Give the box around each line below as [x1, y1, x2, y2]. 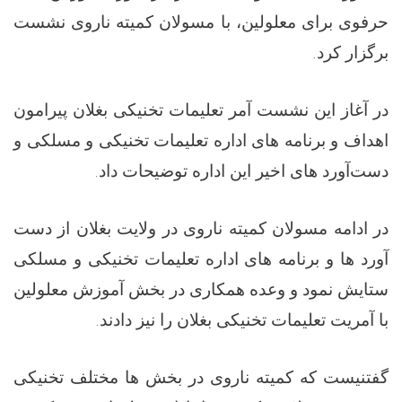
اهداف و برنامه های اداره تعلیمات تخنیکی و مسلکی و [13, 130, 389, 151]
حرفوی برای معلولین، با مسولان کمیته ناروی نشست [13, 12, 389, 32]
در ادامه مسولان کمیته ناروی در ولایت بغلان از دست [13, 218, 389, 239]
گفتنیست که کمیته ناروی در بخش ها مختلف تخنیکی [13, 367, 389, 388]
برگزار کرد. [313, 42, 389, 63]
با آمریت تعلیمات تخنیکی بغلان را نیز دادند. [96, 310, 389, 330]
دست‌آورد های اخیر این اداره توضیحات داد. [95, 161, 389, 181]
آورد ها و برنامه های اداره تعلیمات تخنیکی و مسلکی [13, 249, 389, 269]
